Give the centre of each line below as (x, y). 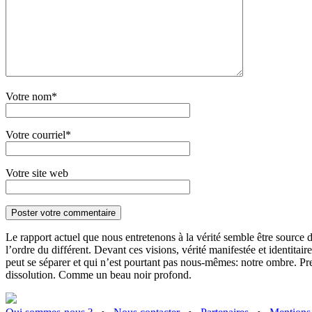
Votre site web (37, 173)
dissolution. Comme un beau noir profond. (99, 275)
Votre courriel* (38, 135)
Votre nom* (31, 97)
